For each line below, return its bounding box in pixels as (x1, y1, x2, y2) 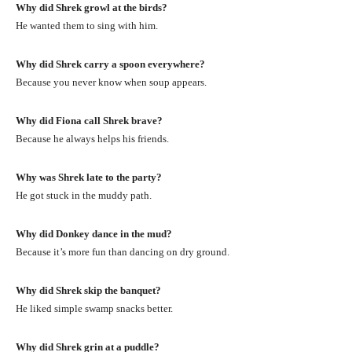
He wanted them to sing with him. (16, 19, 158, 31)
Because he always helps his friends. (16, 132, 169, 145)
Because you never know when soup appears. (16, 75, 207, 88)
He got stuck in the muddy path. (16, 189, 152, 201)
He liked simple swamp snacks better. (16, 302, 173, 314)
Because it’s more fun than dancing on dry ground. (16, 245, 229, 258)
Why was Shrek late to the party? (16, 170, 162, 183)
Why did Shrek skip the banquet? (16, 284, 161, 296)
